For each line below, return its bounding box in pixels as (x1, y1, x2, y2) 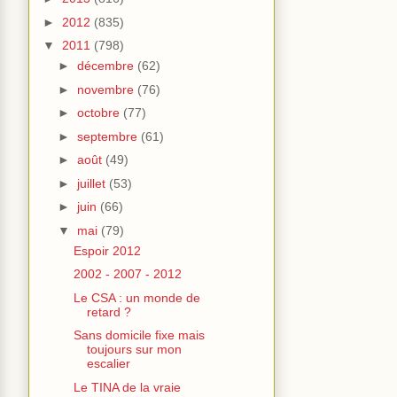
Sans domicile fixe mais (73, 328, 205, 343)
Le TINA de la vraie (73, 379, 181, 394)
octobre (76, 105, 123, 121)
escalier (86, 356, 130, 371)
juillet (76, 175, 109, 191)
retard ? (86, 304, 131, 319)
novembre (76, 82, 137, 97)
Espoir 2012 (73, 243, 141, 258)
